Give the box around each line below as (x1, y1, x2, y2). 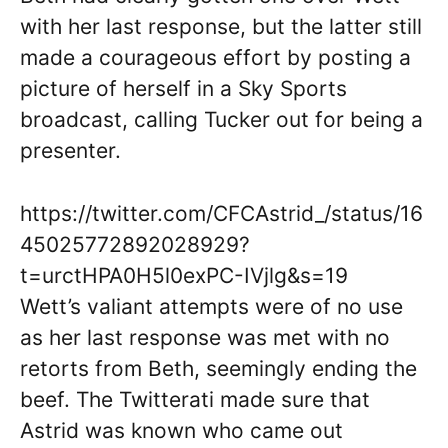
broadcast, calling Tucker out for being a (20, 107, 423, 132)
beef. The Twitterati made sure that (20, 386, 370, 412)
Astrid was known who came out (20, 417, 343, 443)
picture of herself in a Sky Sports (20, 76, 347, 101)
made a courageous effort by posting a (20, 45, 411, 70)
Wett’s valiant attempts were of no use (20, 293, 403, 319)
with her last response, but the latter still (20, 14, 422, 39)
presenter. (20, 138, 121, 163)
